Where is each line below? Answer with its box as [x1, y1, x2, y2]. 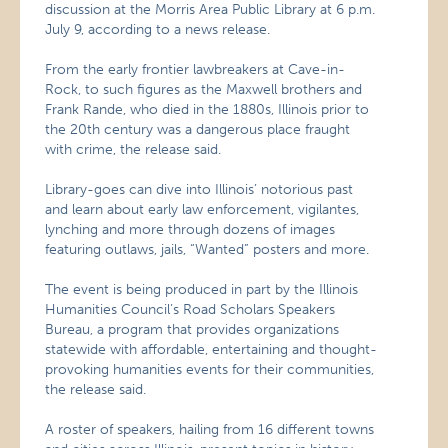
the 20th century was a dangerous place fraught [45, 121, 351, 138]
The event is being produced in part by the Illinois [45, 281, 359, 298]
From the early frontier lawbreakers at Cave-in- [45, 61, 346, 78]
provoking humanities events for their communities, [45, 361, 375, 378]
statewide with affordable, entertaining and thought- [45, 341, 378, 358]
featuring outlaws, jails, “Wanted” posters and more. [45, 241, 370, 258]
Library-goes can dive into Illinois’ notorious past [45, 181, 354, 198]
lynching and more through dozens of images [45, 221, 336, 238]
